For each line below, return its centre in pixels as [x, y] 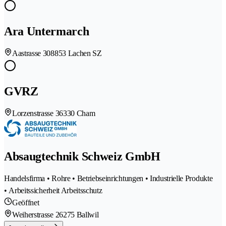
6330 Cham [77, 113]
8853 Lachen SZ [76, 53]
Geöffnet [26, 202]
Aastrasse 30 [32, 53]
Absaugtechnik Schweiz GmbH [82, 156]
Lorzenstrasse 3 [36, 113]
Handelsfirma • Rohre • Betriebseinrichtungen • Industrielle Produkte [108, 178]
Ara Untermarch [47, 32]
